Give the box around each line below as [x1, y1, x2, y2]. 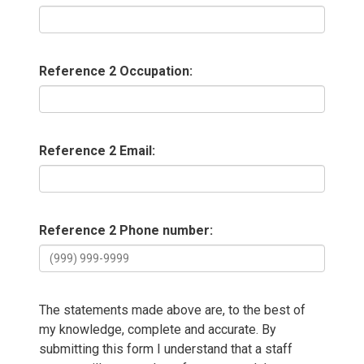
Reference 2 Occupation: [39, 63, 193, 79]
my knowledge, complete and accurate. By [39, 322, 277, 337]
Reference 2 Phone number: [39, 223, 214, 238]
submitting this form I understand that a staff [39, 341, 293, 357]
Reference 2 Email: [39, 143, 156, 158]
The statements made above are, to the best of [39, 302, 306, 318]
